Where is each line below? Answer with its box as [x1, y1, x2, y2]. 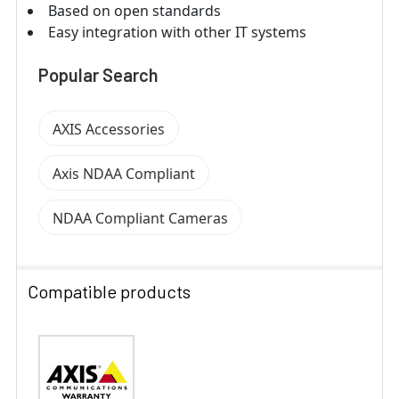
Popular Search [38, 63, 159, 85]
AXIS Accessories [53, 118, 165, 139]
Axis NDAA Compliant [53, 163, 195, 183]
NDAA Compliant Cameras [53, 208, 228, 228]
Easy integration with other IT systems [48, 21, 306, 42]
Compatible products [28, 280, 191, 302]
